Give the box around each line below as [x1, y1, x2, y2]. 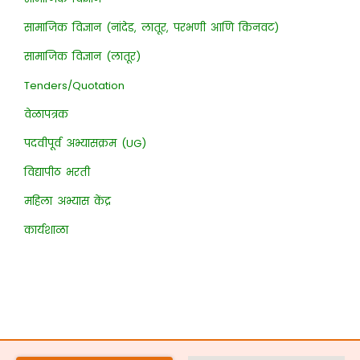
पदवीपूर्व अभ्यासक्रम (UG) [23, 135, 146, 151]
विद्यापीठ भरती [23, 164, 90, 180]
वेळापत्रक [23, 106, 68, 122]
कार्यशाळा [23, 222, 68, 238]
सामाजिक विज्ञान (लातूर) [23, 48, 141, 64]
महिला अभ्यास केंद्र [23, 193, 111, 209]
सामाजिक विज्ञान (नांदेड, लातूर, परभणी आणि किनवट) [23, 19, 279, 35]
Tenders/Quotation [23, 77, 125, 93]
